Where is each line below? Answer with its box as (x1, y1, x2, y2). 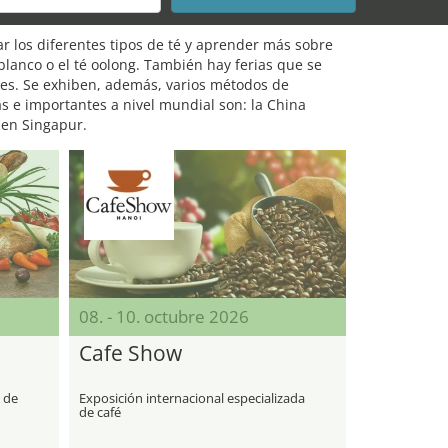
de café (78, 403, 121, 421)
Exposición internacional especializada (78, 389, 305, 407)
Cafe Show (78, 339, 182, 367)
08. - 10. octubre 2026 (78, 305, 249, 328)
